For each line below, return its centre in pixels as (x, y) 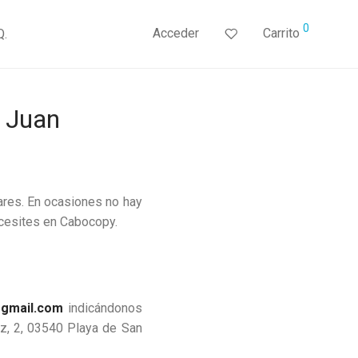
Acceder (176, 34)
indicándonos (103, 308)
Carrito (281, 34)
